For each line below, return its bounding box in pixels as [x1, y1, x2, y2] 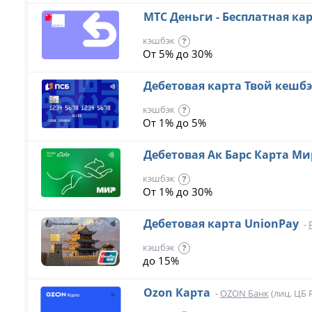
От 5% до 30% [142, 47, 212, 61]
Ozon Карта [143, 285, 210, 300]
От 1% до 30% [142, 185, 212, 198]
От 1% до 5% [142, 116, 206, 130]
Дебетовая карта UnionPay [143, 216, 299, 231]
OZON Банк [219, 287, 269, 299]
